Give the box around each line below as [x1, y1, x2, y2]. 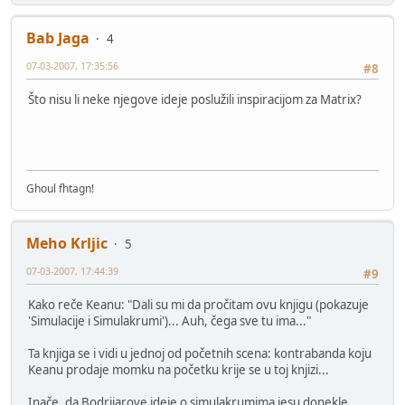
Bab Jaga [26, 27, 89, 48]
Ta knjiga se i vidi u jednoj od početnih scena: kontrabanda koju [28, 345, 372, 363]
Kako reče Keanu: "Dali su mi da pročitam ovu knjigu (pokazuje [28, 297, 369, 314]
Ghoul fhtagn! [26, 180, 94, 196]
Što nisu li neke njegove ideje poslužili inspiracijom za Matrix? [28, 91, 362, 108]
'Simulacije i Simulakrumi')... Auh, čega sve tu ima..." [28, 313, 311, 330]
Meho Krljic [26, 232, 108, 253]
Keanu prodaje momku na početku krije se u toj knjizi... [28, 362, 329, 379]
